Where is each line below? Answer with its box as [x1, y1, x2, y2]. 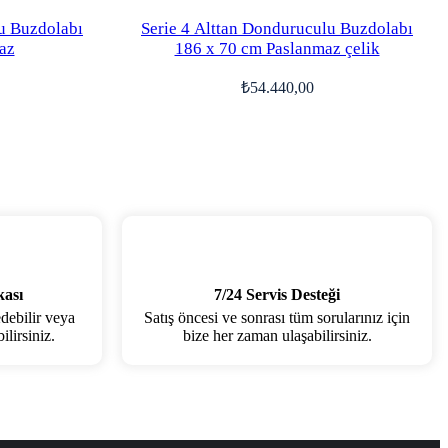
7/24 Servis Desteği [214, 286, 340, 303]
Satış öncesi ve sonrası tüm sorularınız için [144, 309, 410, 326]
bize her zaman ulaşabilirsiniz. [182, 327, 372, 344]
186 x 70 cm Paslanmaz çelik [174, 39, 380, 58]
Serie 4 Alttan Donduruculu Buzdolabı [141, 19, 413, 38]
